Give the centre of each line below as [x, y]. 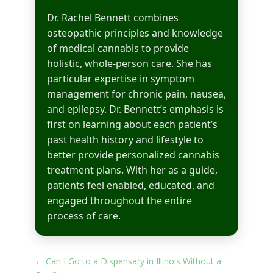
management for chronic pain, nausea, [136, 94]
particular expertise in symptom [120, 79]
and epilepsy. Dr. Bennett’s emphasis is [135, 109]
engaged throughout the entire [119, 201]
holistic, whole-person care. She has [129, 64]
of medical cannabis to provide [118, 48]
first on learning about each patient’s [132, 125]
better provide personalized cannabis [133, 155]
